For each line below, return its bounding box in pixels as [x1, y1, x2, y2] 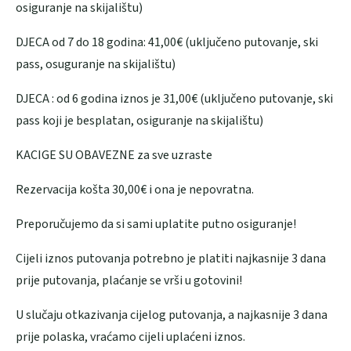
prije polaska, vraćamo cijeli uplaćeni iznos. [16, 327, 245, 346]
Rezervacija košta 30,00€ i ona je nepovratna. [16, 180, 254, 198]
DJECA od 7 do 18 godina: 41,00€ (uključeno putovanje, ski [16, 33, 318, 51]
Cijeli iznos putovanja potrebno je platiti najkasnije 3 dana [16, 249, 326, 267]
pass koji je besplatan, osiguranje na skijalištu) [16, 111, 263, 129]
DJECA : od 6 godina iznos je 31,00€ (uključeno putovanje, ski [16, 89, 333, 107]
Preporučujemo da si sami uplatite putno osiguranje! [16, 215, 296, 233]
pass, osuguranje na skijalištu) [16, 55, 175, 73]
